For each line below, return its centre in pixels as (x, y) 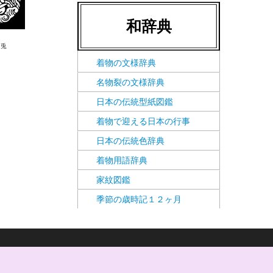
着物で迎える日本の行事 (143, 121)
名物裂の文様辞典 (130, 82)
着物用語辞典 (122, 160)
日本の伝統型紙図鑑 (135, 101)
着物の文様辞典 (126, 62)
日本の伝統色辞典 (130, 140)
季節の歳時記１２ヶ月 (139, 199)
